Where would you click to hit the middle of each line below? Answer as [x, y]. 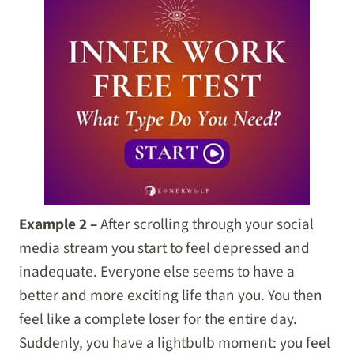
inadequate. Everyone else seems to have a [157, 272]
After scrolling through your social [207, 225]
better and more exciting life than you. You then [171, 296]
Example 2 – [60, 225]
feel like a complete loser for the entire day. [158, 320]
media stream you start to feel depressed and [164, 249]
